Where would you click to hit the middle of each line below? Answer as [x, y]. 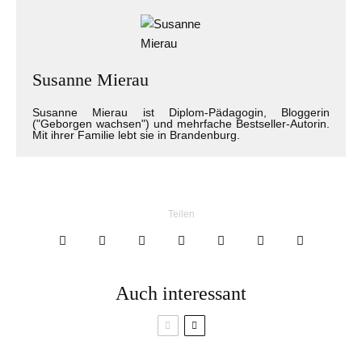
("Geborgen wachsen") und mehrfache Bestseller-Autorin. [181, 124]
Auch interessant [181, 294]
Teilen [181, 215]
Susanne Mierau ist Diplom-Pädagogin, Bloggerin [181, 113]
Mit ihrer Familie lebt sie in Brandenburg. [136, 135]
